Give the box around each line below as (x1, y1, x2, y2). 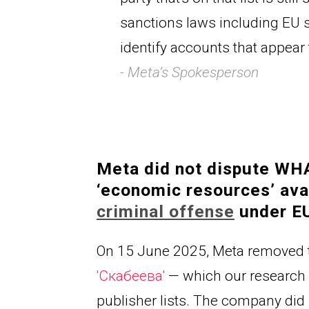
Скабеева (99, 268, 163, 285)
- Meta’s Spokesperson (119, 63, 259, 81)
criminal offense (97, 201, 235, 222)
